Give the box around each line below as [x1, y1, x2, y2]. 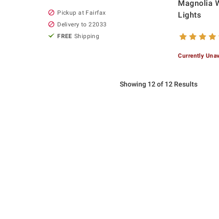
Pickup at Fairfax [57, 9, 106, 16]
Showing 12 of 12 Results [119, 80, 197, 88]
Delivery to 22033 [57, 21, 107, 28]
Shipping [74, 32, 100, 40]
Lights [178, 10, 201, 20]
